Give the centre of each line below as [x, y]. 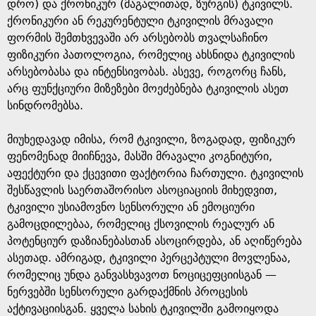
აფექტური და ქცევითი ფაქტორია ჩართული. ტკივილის [155, 173]
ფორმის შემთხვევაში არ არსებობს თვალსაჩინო [138, 38]
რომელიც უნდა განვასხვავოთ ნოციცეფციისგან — [142, 275]
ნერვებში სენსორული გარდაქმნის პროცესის [127, 292]
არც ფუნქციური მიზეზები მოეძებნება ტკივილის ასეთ [148, 89]
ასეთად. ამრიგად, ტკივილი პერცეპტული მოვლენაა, [149, 258]
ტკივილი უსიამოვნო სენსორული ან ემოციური [131, 207]
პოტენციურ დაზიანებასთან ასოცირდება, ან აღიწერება [154, 241]
